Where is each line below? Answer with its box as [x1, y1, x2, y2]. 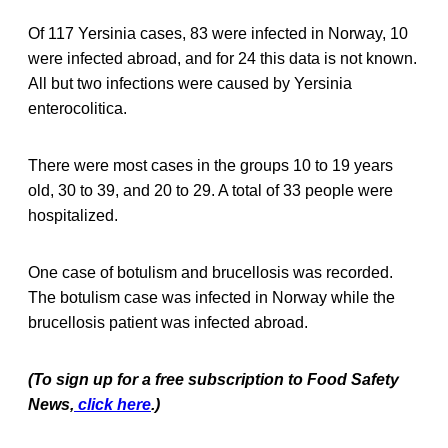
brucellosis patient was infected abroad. [28, 313, 308, 331]
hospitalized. [28, 206, 118, 224]
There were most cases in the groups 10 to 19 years [28, 156, 393, 174]
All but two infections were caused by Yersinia [28, 74, 352, 92]
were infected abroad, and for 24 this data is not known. [28, 49, 417, 67]
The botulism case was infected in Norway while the [28, 288, 395, 306]
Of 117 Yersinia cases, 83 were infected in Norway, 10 [28, 24, 408, 42]
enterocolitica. [28, 99, 127, 117]
